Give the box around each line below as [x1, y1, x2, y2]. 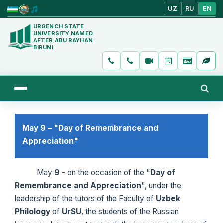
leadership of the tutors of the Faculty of [15, 193, 156, 203]
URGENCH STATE [33, 22, 84, 30]
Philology [15, 206, 52, 216]
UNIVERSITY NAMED [33, 29, 93, 37]
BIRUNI [33, 43, 53, 51]
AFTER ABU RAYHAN [33, 36, 93, 44]
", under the [141, 180, 181, 190]
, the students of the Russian [81, 206, 179, 216]
